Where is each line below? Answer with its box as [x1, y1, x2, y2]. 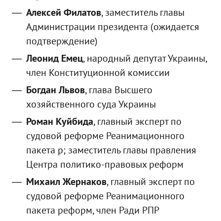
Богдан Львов [26, 83, 85, 97]
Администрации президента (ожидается [26, 20, 199, 34]
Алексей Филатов [26, 6, 101, 19]
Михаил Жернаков [26, 175, 107, 188]
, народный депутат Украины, [82, 52, 207, 65]
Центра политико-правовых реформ [26, 158, 184, 171]
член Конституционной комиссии [26, 66, 170, 79]
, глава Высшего [84, 83, 152, 97]
